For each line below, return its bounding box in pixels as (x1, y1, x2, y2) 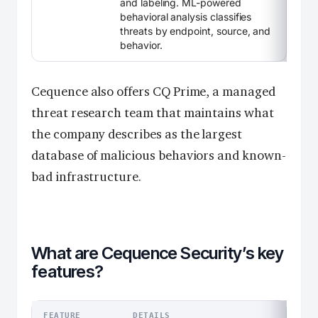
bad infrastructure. (31, 169, 141, 185)
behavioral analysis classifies (120, 11, 252, 23)
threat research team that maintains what (31, 105, 274, 121)
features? (31, 261, 104, 283)
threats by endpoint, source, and (120, 25, 271, 38)
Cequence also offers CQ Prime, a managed (31, 84, 275, 100)
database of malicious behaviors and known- (31, 148, 286, 164)
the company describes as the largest (31, 126, 243, 143)
